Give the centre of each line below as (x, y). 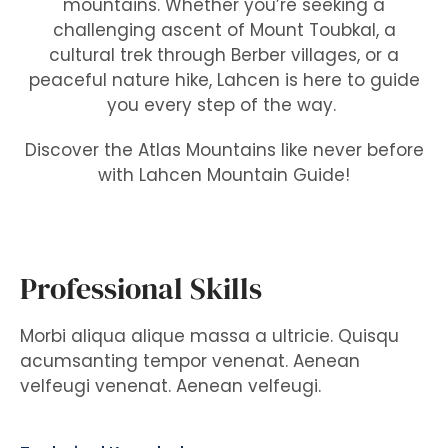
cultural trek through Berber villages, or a (224, 55)
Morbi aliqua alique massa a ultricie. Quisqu (209, 336)
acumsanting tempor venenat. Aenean (190, 361)
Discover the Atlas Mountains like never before (224, 150)
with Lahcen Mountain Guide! (224, 175)
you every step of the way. (224, 105)
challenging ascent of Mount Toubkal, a (224, 30)
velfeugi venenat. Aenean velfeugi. (170, 386)
